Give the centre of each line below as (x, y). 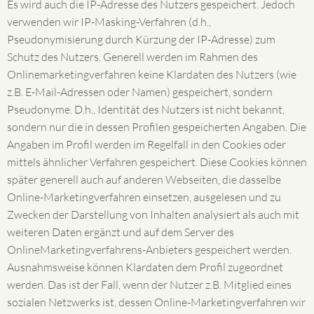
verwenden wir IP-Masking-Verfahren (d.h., (109, 22)
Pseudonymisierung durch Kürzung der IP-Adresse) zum (141, 39)
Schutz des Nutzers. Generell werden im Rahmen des (132, 57)
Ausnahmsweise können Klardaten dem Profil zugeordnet (145, 267)
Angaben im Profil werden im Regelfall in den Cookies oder (146, 144)
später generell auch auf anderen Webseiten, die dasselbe (144, 179)
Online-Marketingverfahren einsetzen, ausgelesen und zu (144, 197)
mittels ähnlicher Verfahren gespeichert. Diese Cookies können (157, 162)
